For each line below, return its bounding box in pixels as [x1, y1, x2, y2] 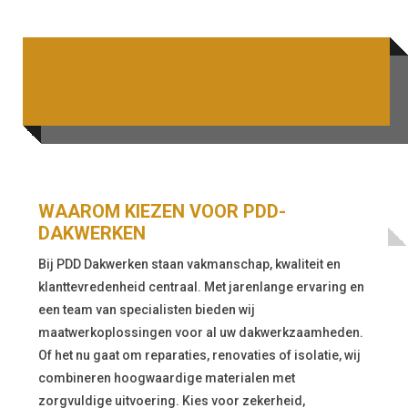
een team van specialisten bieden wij [38, 302, 256, 318]
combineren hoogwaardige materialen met [38, 371, 296, 386]
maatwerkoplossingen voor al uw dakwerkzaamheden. [38, 325, 364, 341]
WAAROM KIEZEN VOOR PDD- [38, 200, 287, 223]
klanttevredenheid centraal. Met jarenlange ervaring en [38, 280, 365, 295]
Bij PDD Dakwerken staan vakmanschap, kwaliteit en [38, 257, 342, 272]
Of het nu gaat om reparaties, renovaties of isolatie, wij [38, 348, 362, 363]
